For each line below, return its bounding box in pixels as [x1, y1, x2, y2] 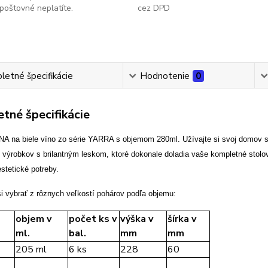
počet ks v [68, 212, 117, 226]
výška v [120, 212, 153, 226]
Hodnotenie [140, 70, 190, 82]
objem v [15, 212, 51, 226]
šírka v [167, 212, 196, 226]
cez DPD [137, 2, 170, 14]
